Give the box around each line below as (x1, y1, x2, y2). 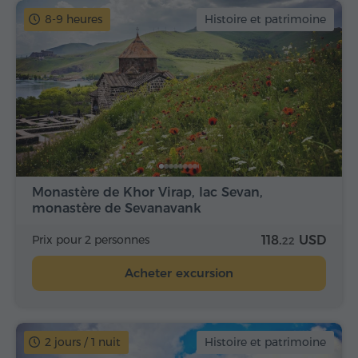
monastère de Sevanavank (32, 200, 201, 216)
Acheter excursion (125, 265, 233, 280)
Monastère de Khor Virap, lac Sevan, (32, 184, 263, 200)
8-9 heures (45, 12, 102, 27)
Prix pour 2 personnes (32, 232, 149, 247)
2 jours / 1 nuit (45, 334, 121, 349)
